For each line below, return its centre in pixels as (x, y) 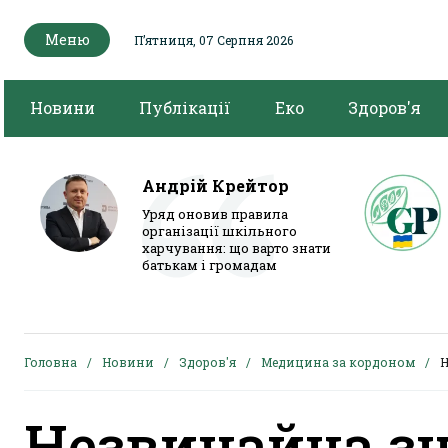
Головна (50, 362)
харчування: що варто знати (236, 248)
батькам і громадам (209, 265)
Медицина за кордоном (338, 362)
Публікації (185, 107)
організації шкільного (219, 231)
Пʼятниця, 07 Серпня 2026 (213, 40)
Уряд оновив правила (215, 214)
